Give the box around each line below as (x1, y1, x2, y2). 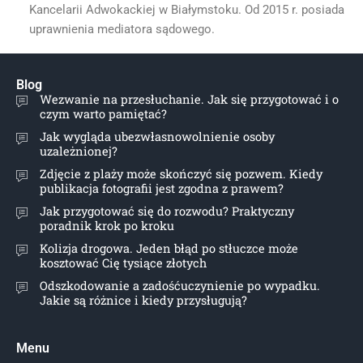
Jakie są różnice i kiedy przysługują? (40, 293, 247, 309)
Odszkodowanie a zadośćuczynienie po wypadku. (40, 278, 320, 294)
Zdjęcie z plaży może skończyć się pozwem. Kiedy (40, 166, 322, 182)
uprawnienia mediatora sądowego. (28, 22, 215, 37)
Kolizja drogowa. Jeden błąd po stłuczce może (40, 241, 298, 257)
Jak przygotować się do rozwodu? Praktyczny (40, 203, 294, 220)
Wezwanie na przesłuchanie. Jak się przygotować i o (40, 92, 339, 108)
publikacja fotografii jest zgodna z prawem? (40, 181, 284, 197)
